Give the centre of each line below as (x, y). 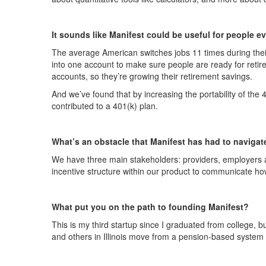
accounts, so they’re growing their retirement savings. (152, 76)
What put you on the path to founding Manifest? (150, 207)
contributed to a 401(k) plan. (105, 106)
